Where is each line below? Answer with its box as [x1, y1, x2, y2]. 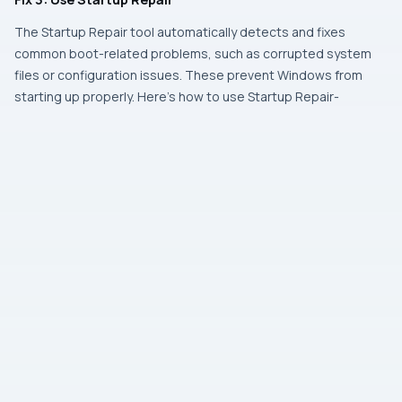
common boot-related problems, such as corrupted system [14, 45, 371, 62]
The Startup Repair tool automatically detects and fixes [14, 23, 345, 40]
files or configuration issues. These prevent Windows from [14, 66, 363, 83]
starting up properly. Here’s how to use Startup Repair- [14, 88, 339, 105]
